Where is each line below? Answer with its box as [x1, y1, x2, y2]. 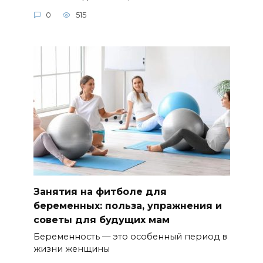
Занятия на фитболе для [33, 186, 167, 197]
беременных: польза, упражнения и [33, 200, 222, 211]
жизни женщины [33, 244, 110, 255]
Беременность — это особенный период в [33, 231, 227, 242]
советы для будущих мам [33, 214, 170, 225]
